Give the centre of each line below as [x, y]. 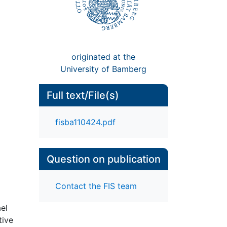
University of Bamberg [104, 69]
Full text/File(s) [83, 95]
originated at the [104, 56]
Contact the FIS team [96, 186]
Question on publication [103, 159]
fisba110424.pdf [85, 122]
